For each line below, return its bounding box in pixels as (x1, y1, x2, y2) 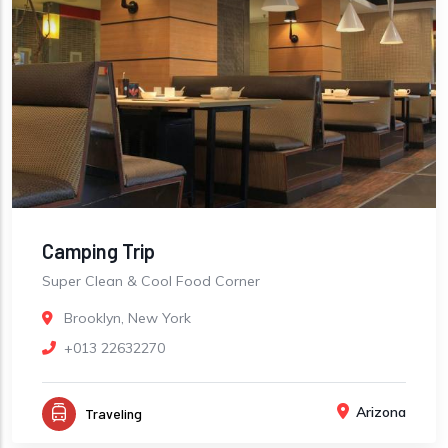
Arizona (356, 403, 406, 422)
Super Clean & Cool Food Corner (42, 272, 260, 291)
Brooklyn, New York (64, 309, 191, 328)
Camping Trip (42, 239, 155, 264)
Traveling (85, 405, 142, 423)
